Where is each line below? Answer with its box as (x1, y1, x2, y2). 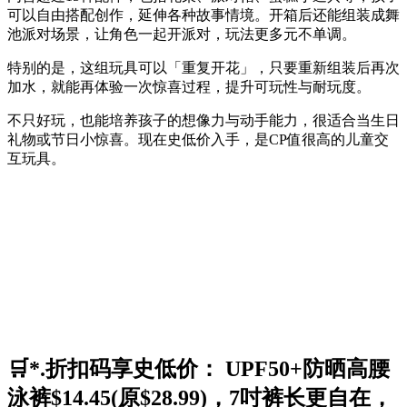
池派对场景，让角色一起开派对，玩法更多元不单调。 (7, 25, 356, 42)
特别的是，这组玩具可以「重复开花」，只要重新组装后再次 (7, 59, 400, 75)
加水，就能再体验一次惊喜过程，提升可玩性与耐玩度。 (7, 78, 371, 94)
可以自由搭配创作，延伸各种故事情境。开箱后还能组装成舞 (7, 6, 400, 23)
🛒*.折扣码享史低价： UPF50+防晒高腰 (7, 356, 390, 381)
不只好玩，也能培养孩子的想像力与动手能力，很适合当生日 (7, 112, 400, 128)
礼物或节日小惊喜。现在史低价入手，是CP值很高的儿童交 (7, 131, 389, 147)
